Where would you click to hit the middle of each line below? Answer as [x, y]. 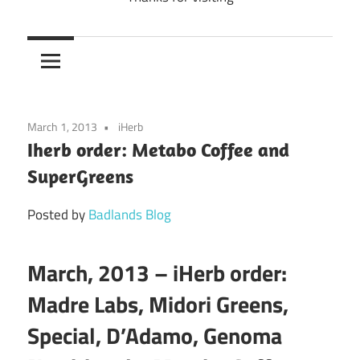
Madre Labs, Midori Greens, [158, 304]
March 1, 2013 [62, 126]
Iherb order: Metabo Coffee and [158, 149]
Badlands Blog [130, 214]
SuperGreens [80, 176]
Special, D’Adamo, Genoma [155, 335]
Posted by [58, 214]
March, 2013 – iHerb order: [157, 272]
